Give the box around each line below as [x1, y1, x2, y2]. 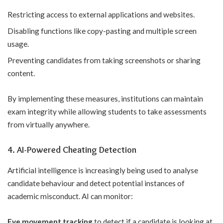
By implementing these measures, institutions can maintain [7, 94, 203, 104]
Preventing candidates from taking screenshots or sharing [7, 55, 201, 65]
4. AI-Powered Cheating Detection [7, 144, 136, 155]
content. [7, 68, 35, 78]
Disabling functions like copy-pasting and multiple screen [7, 26, 197, 35]
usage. [7, 39, 29, 48]
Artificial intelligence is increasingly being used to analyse [7, 165, 198, 175]
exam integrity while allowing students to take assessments [7, 107, 207, 116]
